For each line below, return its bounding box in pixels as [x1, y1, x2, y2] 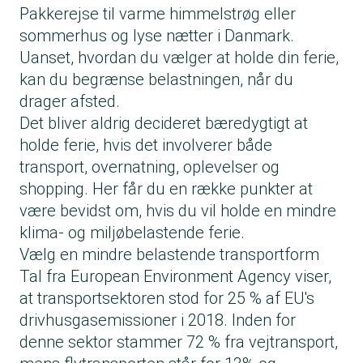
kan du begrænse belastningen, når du [19, 70, 293, 90]
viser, [291, 267, 331, 287]
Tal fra [19, 267, 66, 287]
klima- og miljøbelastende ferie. [19, 223, 249, 243]
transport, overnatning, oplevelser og [19, 157, 280, 177]
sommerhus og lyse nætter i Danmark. [19, 26, 294, 46]
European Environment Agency [66, 267, 291, 287]
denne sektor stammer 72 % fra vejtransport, [19, 332, 338, 352]
